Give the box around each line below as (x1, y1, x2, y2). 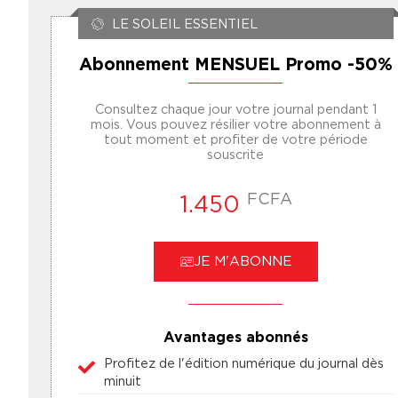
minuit (103, 372, 141, 388)
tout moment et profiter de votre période (103, 131, 368, 147)
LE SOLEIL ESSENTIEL (111, 16, 258, 32)
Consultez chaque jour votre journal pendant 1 (94, 101, 377, 117)
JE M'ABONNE (193, 252, 291, 269)
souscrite (207, 147, 265, 163)
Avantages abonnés (163, 330, 308, 345)
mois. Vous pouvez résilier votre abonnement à (90, 116, 381, 132)
